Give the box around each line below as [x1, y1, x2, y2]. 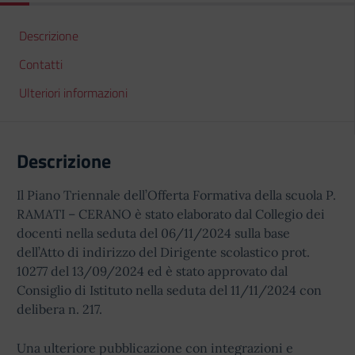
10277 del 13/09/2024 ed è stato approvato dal [17, 263, 288, 279]
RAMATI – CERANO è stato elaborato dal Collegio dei [17, 206, 325, 222]
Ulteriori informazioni [19, 83, 128, 102]
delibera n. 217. [17, 301, 102, 317]
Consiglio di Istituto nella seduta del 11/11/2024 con [17, 282, 322, 298]
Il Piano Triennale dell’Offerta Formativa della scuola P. [17, 187, 336, 203]
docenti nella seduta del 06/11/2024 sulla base [17, 225, 290, 241]
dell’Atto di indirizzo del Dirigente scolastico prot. [17, 244, 310, 260]
